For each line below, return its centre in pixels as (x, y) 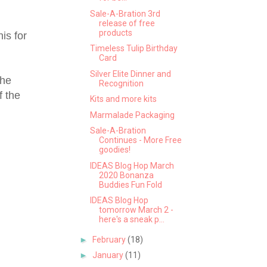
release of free (127, 23)
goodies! (114, 150)
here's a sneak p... (131, 220)
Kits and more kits (123, 99)
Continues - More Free (140, 140)
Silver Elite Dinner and (130, 74)
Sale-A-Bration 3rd (125, 13)
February (110, 239)
